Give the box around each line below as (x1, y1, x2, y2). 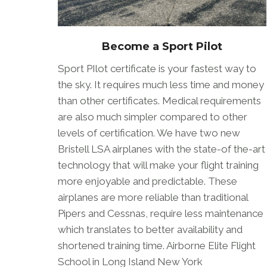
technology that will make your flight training (58, 159, 259, 172)
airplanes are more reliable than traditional (58, 191, 248, 204)
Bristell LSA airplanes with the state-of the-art (58, 143, 265, 156)
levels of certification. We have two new (58, 127, 240, 139)
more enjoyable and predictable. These (58, 175, 237, 188)
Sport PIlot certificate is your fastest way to (58, 63, 256, 75)
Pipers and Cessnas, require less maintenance (58, 207, 263, 220)
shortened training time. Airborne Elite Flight (58, 240, 256, 252)
